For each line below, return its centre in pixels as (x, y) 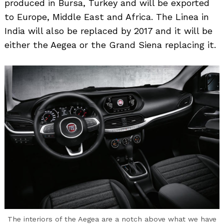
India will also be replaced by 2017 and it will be (108, 30)
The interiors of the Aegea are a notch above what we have (112, 219)
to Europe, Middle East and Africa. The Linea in (107, 16)
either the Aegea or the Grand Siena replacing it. (110, 44)
